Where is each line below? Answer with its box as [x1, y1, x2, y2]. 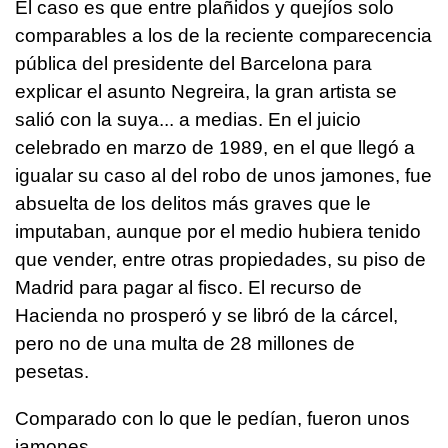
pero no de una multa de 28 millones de [15, 333, 355, 355]
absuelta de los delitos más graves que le [15, 193, 371, 215]
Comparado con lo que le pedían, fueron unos [15, 408, 410, 430]
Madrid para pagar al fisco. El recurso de [15, 277, 362, 299]
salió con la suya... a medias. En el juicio [15, 109, 361, 131]
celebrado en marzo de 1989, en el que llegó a [15, 137, 415, 159]
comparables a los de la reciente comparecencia [15, 25, 432, 47]
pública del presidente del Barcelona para [15, 53, 372, 75]
